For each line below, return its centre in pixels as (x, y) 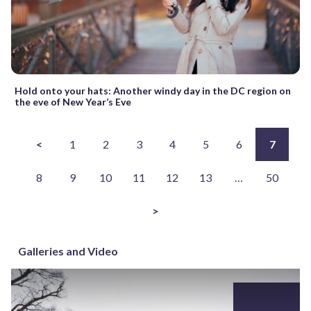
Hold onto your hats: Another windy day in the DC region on (153, 90)
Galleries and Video (68, 251)
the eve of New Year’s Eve (73, 101)
